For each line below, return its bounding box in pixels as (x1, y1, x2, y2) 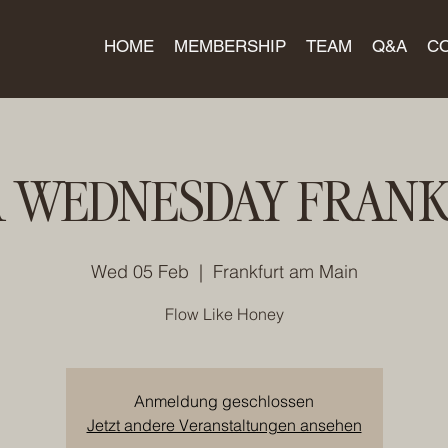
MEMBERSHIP (174, 36, 286, 56)
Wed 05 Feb (90, 260, 189, 283)
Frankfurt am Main (212, 260, 358, 283)
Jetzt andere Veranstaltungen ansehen (86, 415, 362, 435)
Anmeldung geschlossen (134, 391, 314, 411)
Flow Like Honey (164, 304, 284, 324)
